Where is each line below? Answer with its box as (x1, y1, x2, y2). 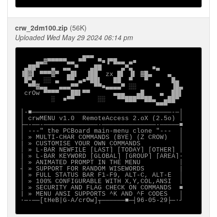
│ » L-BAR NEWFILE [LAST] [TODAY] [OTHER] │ (20, 146, 183, 154)
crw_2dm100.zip (15, 23, 68, 32)
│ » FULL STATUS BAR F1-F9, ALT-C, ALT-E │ (20, 171, 183, 179)
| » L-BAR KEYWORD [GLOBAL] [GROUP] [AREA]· (20, 152, 183, 160)
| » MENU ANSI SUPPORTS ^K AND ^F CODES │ (20, 190, 183, 198)
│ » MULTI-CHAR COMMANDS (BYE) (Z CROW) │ (20, 133, 183, 141)
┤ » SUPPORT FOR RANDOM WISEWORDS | (20, 165, 183, 172)
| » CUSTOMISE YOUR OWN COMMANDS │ (20, 139, 183, 147)
